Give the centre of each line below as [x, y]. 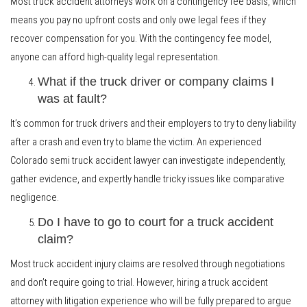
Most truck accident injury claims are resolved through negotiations [148, 264]
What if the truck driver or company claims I [156, 82]
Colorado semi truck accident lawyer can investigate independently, [148, 161]
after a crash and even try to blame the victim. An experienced [136, 142]
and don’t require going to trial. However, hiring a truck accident [139, 283]
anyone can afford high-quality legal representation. [115, 57]
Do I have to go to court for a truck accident [156, 222]
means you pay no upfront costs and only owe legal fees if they [138, 20]
